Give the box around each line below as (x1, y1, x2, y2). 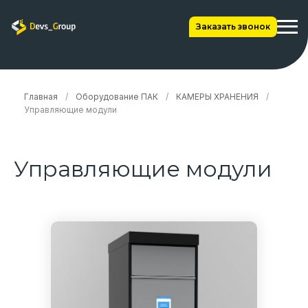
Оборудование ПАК (76, 91, 158, 102)
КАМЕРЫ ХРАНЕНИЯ (176, 91, 258, 102)
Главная (24, 91, 58, 102)
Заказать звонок (196, 21, 270, 32)
